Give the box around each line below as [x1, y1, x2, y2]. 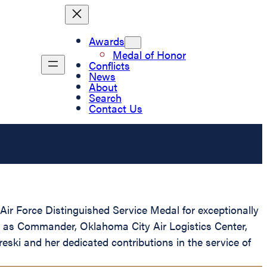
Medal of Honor [113, 46, 186, 62]
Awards [89, 33, 125, 48]
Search [89, 89, 122, 105]
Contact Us [89, 100, 142, 116]
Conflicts [89, 57, 130, 73]
